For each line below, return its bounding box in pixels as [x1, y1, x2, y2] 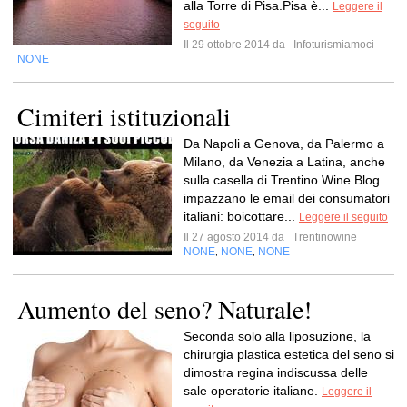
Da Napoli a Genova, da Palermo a [184, 136, 384, 151]
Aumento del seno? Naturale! [17, 292, 312, 326]
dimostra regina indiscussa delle [184, 365, 368, 380]
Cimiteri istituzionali [17, 99, 231, 134]
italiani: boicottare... [184, 209, 299, 223]
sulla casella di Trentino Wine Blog [184, 173, 380, 187]
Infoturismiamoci [291, 38, 374, 51]
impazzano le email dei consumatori [184, 191, 390, 205]
